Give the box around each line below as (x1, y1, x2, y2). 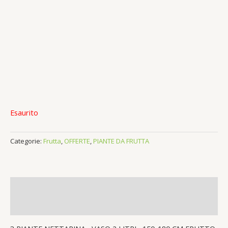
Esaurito (10, 107, 38, 118)
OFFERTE (64, 136, 90, 146)
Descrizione (10, 181, 53, 192)
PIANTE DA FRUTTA (93, 136, 149, 146)
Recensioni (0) (10, 200, 60, 211)
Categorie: (10, 136, 43, 146)
